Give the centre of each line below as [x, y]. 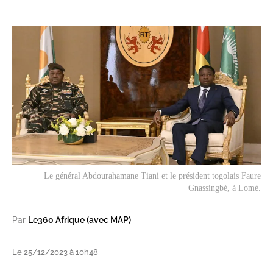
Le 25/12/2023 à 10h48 [55, 252]
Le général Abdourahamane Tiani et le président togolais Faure [152, 176]
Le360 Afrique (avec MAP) [80, 220]
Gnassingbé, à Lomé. [225, 188]
